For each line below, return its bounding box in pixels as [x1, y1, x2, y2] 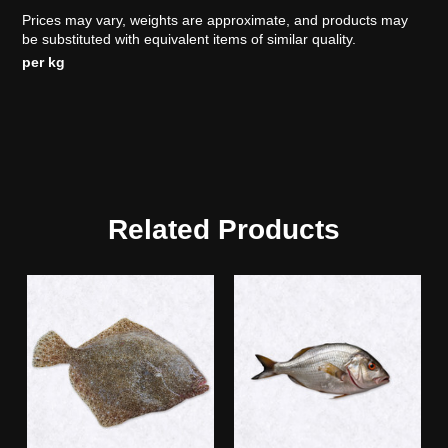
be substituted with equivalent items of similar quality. [22, 30, 357, 47]
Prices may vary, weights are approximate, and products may [22, 11, 409, 28]
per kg [22, 54, 66, 71]
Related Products [108, 214, 340, 246]
